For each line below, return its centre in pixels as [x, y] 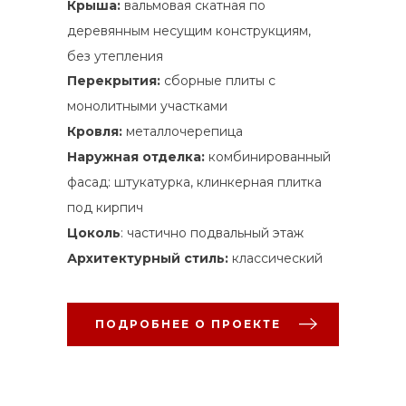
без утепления [115, 56]
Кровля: [95, 131]
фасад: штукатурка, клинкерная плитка [194, 182]
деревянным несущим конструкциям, [189, 30]
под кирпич [105, 207]
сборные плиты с [220, 80]
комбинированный [270, 156]
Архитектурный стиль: [150, 258]
